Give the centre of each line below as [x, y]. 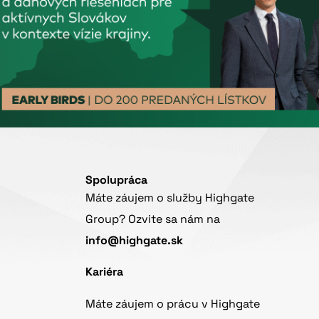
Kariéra [105, 272]
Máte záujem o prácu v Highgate [173, 303]
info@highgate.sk [135, 240]
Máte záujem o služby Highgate [170, 197]
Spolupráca [117, 179]
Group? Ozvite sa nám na [153, 219]
